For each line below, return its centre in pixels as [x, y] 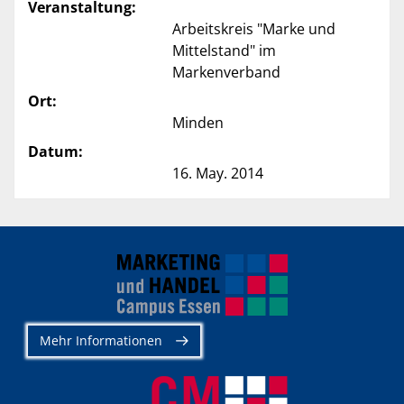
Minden [198, 123]
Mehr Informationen [101, 341]
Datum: [55, 152]
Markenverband [226, 73]
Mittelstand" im [224, 51]
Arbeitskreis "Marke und [254, 29]
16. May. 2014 [218, 174]
